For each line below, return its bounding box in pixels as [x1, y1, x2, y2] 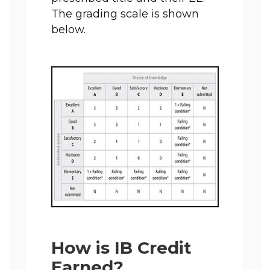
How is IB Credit [51, 237, 192, 258]
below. [51, 23, 86, 36]
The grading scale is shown [51, 7, 199, 20]
